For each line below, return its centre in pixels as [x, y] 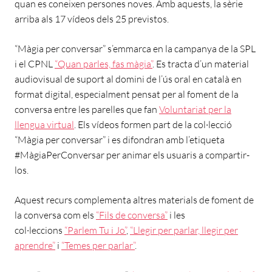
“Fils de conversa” [132, 215]
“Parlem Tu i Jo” [95, 230]
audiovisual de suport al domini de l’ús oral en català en [128, 79]
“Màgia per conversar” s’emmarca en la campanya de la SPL [135, 48]
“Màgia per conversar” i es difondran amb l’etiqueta [120, 139]
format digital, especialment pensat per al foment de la [127, 94]
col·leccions [39, 230]
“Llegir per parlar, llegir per [184, 230]
